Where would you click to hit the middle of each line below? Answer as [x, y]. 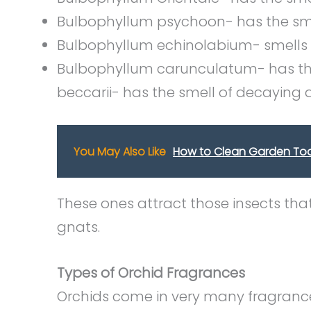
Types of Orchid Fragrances [151, 273]
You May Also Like [120, 152]
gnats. [78, 227]
